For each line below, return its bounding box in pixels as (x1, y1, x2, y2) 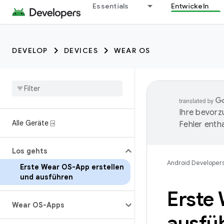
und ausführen (20, 172, 73, 181)
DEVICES (63, 46, 98, 55)
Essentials (92, 1, 129, 10)
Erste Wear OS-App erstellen (20, 162, 124, 171)
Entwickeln (170, 1, 208, 10)
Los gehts (12, 146, 47, 155)
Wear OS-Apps (12, 200, 64, 209)
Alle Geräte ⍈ (12, 118, 54, 127)
